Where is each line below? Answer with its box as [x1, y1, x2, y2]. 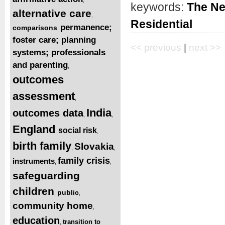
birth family [13, 139, 71, 152]
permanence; [60, 22, 112, 32]
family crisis [58, 155, 110, 166]
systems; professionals [13, 47, 105, 57]
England [13, 123, 55, 136]
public [57, 188, 79, 196]
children [13, 185, 54, 197]
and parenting [13, 60, 68, 70]
